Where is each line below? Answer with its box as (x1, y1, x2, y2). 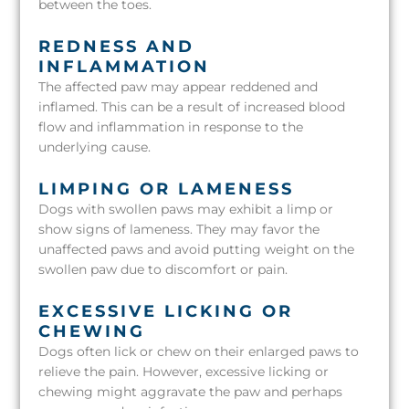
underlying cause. (38, 140, 152, 155)
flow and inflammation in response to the (38, 120, 304, 135)
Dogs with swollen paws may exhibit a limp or (38, 202, 334, 217)
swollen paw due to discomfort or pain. (38, 262, 288, 278)
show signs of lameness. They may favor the (38, 222, 320, 237)
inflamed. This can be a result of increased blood (38, 100, 346, 115)
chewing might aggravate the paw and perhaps (38, 384, 343, 400)
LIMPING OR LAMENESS (38, 179, 295, 200)
